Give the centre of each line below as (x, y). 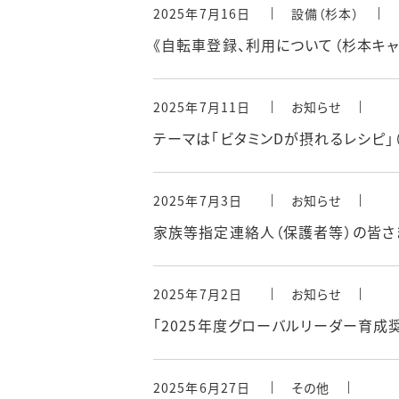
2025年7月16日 (202, 14)
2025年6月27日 (202, 388)
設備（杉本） (326, 14)
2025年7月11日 (202, 107)
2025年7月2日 (198, 294)
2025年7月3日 (198, 201)
